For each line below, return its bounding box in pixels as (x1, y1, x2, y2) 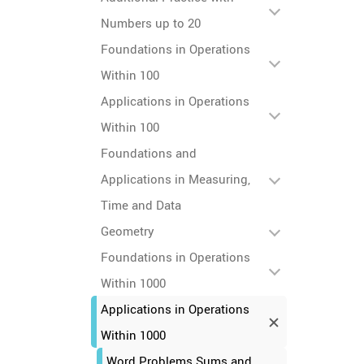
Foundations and (101, 145, 197, 161)
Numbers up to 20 (101, 15, 201, 31)
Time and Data (101, 197, 181, 213)
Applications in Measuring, (101, 171, 250, 187)
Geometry (101, 223, 154, 239)
